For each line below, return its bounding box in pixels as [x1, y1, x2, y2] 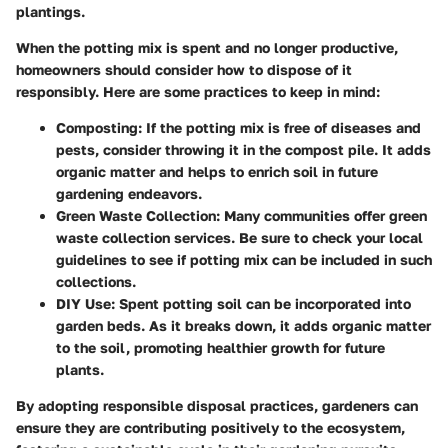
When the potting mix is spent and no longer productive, [16, 38, 398, 56]
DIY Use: [56, 294, 115, 312]
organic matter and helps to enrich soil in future [56, 162, 378, 180]
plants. [56, 360, 104, 378]
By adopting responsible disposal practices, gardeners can [16, 396, 418, 414]
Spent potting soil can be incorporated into [115, 294, 411, 312]
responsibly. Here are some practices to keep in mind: [16, 82, 380, 100]
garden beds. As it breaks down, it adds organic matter [56, 316, 431, 334]
